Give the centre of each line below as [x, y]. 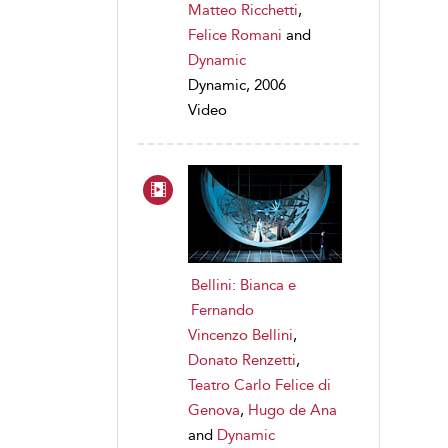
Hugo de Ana [292, 409]
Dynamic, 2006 [237, 85]
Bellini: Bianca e [243, 284]
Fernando [222, 309]
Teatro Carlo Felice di [259, 384]
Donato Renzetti [242, 359]
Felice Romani [235, 35]
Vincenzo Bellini [240, 334]
